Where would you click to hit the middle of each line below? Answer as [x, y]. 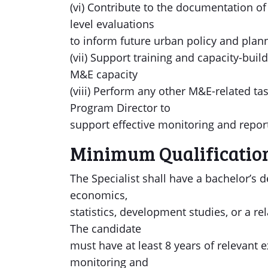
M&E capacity [104, 74]
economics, [99, 195]
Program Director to [120, 108]
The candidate [106, 229]
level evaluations [112, 24]
